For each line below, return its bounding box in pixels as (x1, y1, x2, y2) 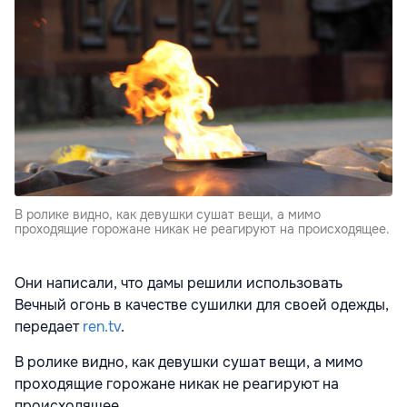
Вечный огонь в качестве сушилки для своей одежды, (15, 295, 389, 315)
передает (15, 317, 83, 337)
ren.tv (83, 317, 121, 337)
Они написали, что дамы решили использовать (15, 273, 342, 293)
